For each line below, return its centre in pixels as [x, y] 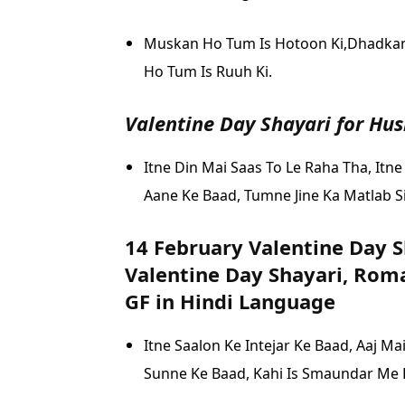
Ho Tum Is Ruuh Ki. [208, 71]
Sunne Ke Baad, [198, 373]
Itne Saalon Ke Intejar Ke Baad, [250, 345]
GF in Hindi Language [230, 301]
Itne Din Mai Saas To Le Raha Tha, [259, 167]
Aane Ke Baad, [194, 195]
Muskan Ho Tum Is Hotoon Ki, [245, 43]
